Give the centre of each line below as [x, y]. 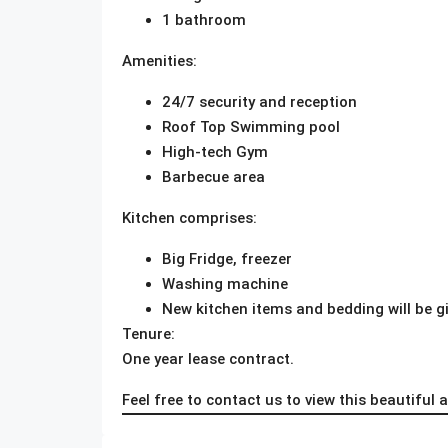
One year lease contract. [208, 358]
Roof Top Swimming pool [251, 126]
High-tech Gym [215, 151]
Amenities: [159, 60]
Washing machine [225, 283]
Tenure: [148, 333]
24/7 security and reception [259, 101]
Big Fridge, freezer [227, 258]
